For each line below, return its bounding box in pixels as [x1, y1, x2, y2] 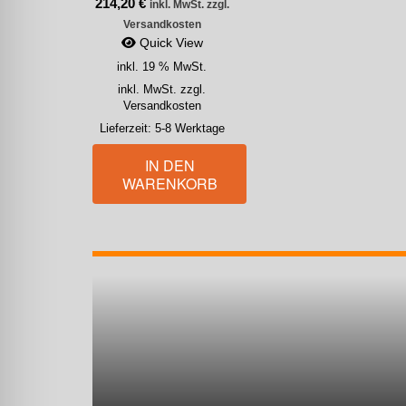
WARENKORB [121, 172, 217, 194]
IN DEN [144, 154, 195, 176]
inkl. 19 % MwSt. [117, 60, 208, 73]
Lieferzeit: [99, 121, 155, 135]
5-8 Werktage [154, 121, 225, 135]
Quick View [135, 34, 203, 50]
